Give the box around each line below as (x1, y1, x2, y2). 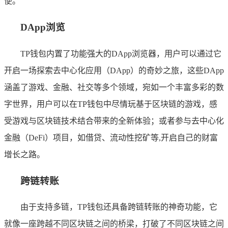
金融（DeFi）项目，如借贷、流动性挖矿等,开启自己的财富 (4, 133, 218, 142)
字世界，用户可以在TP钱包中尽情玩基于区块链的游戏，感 (4, 99, 217, 108)
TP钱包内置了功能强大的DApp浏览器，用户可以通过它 (20, 49, 221, 58)
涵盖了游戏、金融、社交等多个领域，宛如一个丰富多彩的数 (4, 82, 224, 92)
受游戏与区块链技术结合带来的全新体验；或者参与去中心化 (4, 116, 224, 125)
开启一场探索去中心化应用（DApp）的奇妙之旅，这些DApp (4, 66, 224, 75)
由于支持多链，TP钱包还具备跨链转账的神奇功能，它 (20, 203, 217, 212)
